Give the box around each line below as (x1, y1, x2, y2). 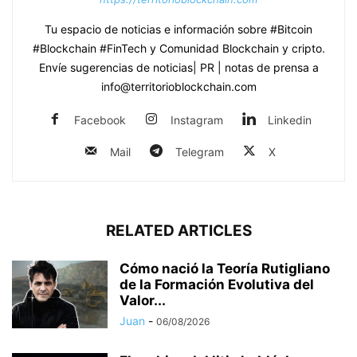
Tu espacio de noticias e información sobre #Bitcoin (45, 22, 312, 36)
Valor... (120, 292, 166, 308)
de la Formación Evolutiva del (120, 276, 314, 292)
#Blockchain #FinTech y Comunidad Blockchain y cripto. (32, 41, 325, 55)
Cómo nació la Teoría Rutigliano (120, 260, 330, 277)
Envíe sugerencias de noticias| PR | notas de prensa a (38, 60, 319, 74)
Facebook (74, 112, 126, 127)
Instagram (171, 112, 223, 127)
